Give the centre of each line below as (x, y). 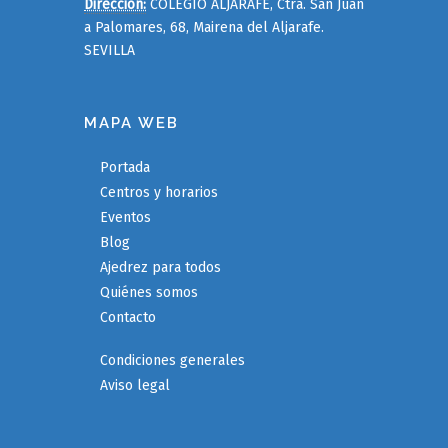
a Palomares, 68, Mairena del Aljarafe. (204, 27)
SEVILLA (109, 50)
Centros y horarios (159, 192)
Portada (125, 167)
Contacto (128, 317)
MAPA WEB (131, 123)
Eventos (125, 217)
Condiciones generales (172, 360)
